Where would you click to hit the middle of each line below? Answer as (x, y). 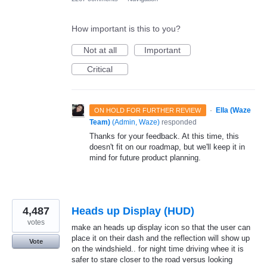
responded (178, 122)
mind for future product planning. (145, 157)
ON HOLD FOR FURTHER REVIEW (148, 110)
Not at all (100, 50)
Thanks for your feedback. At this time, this (164, 136)
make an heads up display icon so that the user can (161, 227)
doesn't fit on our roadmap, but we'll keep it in (167, 147)
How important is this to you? (126, 28)
